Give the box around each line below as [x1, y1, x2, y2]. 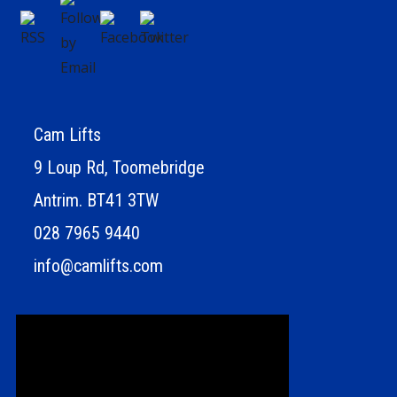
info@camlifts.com [34, 255, 163, 276]
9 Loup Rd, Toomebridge [34, 157, 205, 178]
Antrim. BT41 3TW [34, 190, 159, 211]
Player [15, 341, 57, 361]
